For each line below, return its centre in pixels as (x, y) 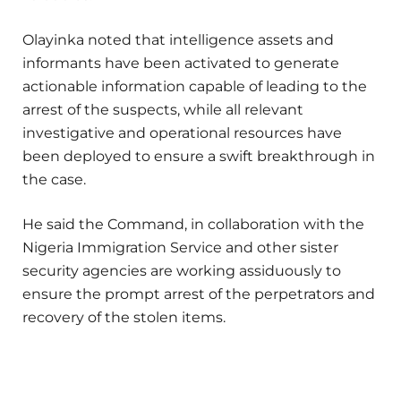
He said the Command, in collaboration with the (193, 224)
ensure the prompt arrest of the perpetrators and (199, 294)
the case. (54, 179)
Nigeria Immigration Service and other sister (180, 247)
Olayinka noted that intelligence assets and (178, 39)
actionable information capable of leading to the (195, 86)
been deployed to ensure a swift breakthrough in (199, 156)
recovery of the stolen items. (124, 317)
